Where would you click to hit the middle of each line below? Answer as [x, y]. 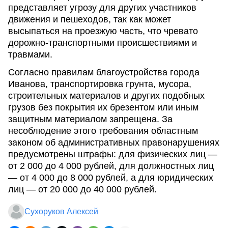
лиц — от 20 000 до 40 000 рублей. [82, 189]
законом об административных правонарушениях [114, 142]
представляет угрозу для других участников [102, 8]
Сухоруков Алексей [61, 211]
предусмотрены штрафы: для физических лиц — [113, 154]
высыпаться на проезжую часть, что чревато [103, 31]
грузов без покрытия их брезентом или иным [103, 107]
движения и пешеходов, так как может [90, 19]
